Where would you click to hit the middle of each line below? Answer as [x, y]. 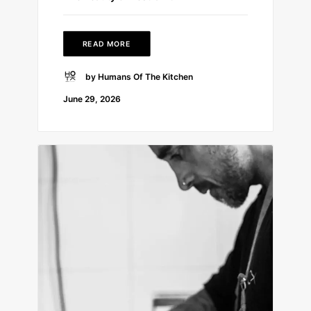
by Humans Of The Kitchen [139, 76]
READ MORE [107, 43]
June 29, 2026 [92, 99]
